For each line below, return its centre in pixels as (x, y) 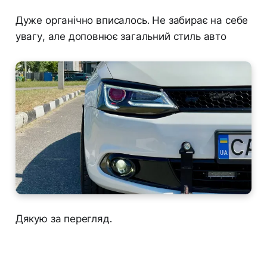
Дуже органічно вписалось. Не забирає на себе (132, 21)
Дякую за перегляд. (63, 219)
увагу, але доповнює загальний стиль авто (121, 37)
